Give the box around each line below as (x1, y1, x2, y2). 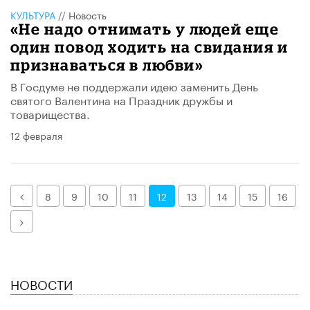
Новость (69, 7, 107, 23)
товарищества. (10, 104, 90, 122)
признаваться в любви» (10, 56, 204, 74)
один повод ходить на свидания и (10, 38, 289, 56)
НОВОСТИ (10, 273, 73, 293)
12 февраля (10, 127, 62, 143)
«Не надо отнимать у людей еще (10, 20, 280, 38)
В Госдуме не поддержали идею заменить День (10, 77, 258, 95)
